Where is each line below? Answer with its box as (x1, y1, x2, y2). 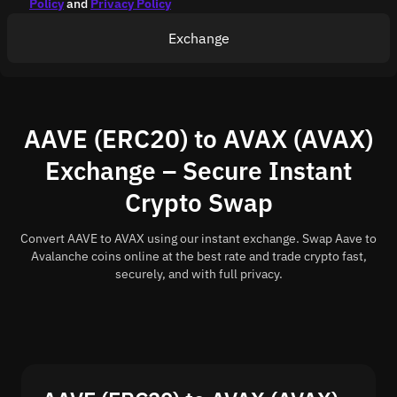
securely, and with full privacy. (114, 266, 283, 282)
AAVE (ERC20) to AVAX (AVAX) (24, 122, 373, 155)
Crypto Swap (124, 186, 273, 219)
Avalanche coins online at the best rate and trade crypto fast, (30, 248, 367, 264)
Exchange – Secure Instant (45, 154, 352, 187)
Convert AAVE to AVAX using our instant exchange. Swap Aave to (20, 230, 377, 246)
